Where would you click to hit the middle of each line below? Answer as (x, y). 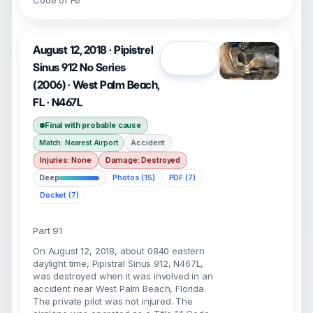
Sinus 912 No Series (79, 67)
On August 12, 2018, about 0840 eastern (119, 251)
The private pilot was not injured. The (113, 301)
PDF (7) (182, 177)
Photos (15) (134, 177)
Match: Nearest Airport (79, 143)
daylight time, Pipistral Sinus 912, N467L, (118, 263)
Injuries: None (66, 160)
